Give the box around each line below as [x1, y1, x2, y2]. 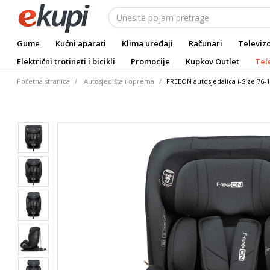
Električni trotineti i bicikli [17, 56, 115, 67]
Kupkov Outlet [186, 56, 239, 67]
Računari [189, 38, 222, 49]
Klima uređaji [122, 38, 173, 49]
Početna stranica [17, 77, 70, 86]
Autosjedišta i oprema [84, 77, 154, 86]
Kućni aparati [55, 38, 106, 49]
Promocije [131, 56, 170, 67]
